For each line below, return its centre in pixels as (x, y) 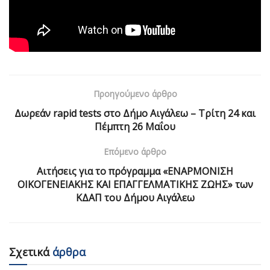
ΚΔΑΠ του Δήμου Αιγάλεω (135, 197)
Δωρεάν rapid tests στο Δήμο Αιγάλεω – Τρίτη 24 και (135, 113)
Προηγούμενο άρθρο (135, 93)
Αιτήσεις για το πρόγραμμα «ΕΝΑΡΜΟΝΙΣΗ (135, 171)
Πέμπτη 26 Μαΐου (135, 126)
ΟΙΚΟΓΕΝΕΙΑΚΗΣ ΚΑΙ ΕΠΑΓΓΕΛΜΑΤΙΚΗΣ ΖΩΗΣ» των (135, 184)
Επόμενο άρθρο (135, 151)
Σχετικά (29, 252)
